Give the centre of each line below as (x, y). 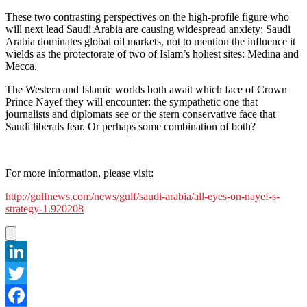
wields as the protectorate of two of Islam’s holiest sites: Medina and (152, 53)
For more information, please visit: (79, 173)
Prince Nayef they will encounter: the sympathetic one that (132, 101)
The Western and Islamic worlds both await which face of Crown (146, 89)
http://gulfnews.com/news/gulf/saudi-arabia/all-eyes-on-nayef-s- (143, 196)
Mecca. (21, 66)
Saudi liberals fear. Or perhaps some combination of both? (131, 126)
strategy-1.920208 (45, 208)
